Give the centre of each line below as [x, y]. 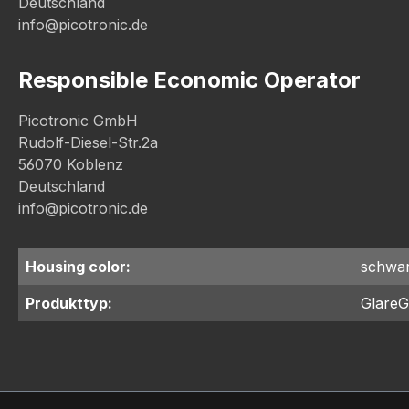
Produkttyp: [69, 303]
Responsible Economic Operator [189, 80]
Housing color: [78, 267]
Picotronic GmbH [78, 121]
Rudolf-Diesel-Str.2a [88, 142]
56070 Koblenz [71, 164]
